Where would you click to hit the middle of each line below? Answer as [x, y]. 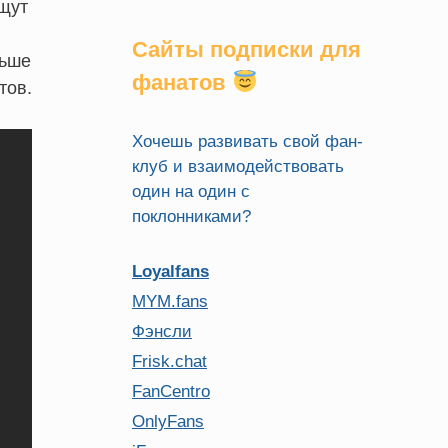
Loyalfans [170, 271]
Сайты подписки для [246, 49]
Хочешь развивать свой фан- [247, 141]
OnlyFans [168, 421]
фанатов [182, 82]
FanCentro [171, 391]
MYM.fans [170, 301]
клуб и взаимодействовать [238, 166]
